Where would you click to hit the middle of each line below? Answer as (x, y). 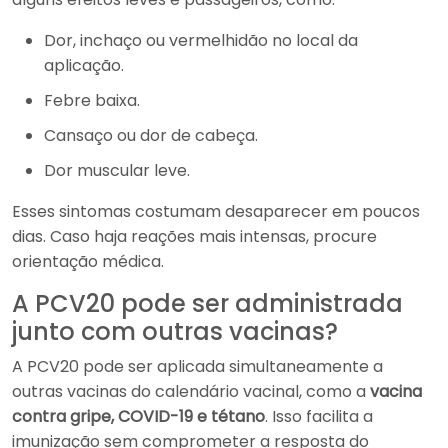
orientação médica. (88, 261)
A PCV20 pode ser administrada (207, 303)
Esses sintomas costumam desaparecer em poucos (216, 211)
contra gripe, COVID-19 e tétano (138, 416)
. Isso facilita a (319, 416)
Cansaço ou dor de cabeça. (151, 135)
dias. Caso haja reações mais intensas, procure (194, 236)
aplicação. (84, 65)
